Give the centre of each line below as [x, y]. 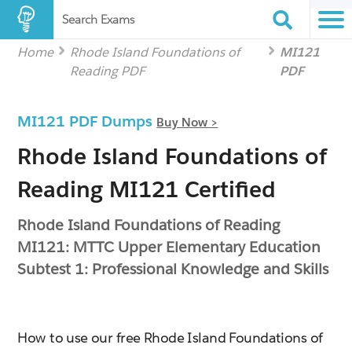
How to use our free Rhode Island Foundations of [170, 338]
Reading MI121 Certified [147, 189]
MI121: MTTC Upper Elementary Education [169, 247]
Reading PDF [108, 71]
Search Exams [98, 19]
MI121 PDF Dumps [87, 121]
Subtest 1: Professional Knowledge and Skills [173, 269]
